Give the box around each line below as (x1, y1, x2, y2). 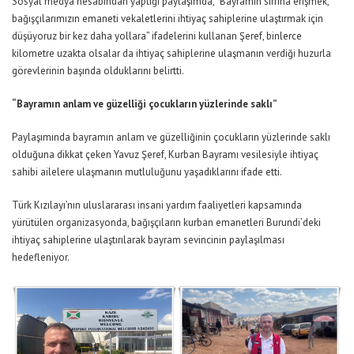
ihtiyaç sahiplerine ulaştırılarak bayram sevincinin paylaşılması (12, 233, 284, 247)
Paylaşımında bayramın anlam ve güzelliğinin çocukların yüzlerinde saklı (12, 130, 330, 145)
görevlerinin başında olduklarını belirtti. (12, 64, 184, 78)
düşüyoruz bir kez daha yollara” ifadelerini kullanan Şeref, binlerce (12, 29, 302, 43)
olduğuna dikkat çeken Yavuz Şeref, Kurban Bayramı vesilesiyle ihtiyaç (12, 148, 318, 162)
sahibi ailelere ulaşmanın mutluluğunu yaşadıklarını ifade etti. (12, 165, 282, 179)
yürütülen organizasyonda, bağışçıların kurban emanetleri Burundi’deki (12, 216, 321, 230)
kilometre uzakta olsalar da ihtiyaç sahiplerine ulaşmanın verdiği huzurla (12, 47, 331, 61)
